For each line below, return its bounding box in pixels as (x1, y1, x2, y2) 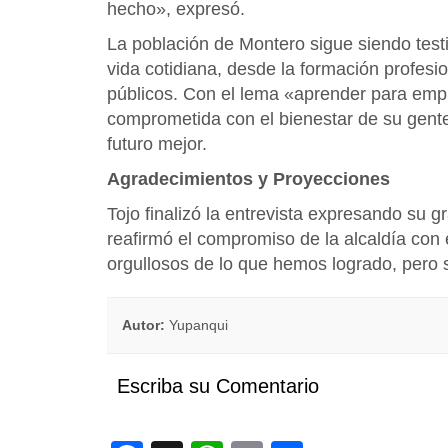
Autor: (122, 317, 165, 333)
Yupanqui (165, 317, 228, 333)
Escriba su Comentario (117, 375, 319, 397)
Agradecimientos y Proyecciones (107, 169, 390, 189)
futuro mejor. (107, 134, 207, 154)
